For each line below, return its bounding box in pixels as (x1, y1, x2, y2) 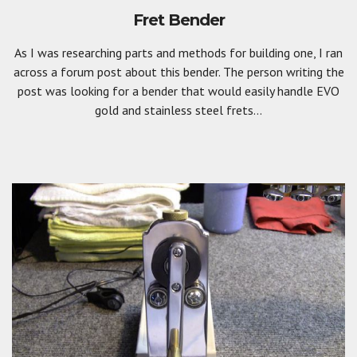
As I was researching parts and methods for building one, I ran (14, 44, 343, 61)
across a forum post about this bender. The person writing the (13, 63, 344, 80)
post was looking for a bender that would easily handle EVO (18, 82, 339, 99)
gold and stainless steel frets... (95, 101, 262, 118)
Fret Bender (132, 10, 225, 29)
